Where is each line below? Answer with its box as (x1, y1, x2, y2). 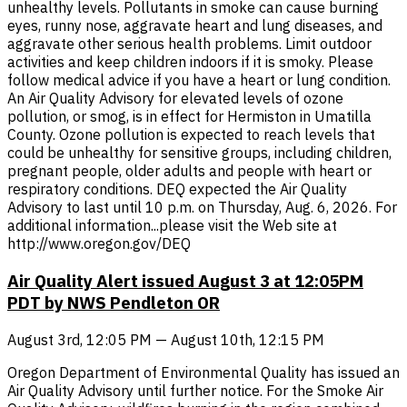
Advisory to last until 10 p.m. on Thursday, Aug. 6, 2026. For (7, 198, 397, 217)
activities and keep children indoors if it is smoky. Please (7, 53, 373, 72)
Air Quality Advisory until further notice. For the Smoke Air (7, 381, 383, 400)
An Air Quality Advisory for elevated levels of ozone (7, 89, 343, 108)
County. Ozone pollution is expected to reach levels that (7, 125, 375, 144)
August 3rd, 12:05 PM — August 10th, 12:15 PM (7, 330, 324, 349)
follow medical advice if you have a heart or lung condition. (7, 71, 391, 90)
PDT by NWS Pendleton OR (7, 291, 220, 313)
